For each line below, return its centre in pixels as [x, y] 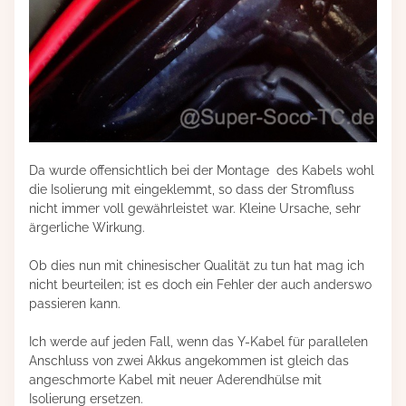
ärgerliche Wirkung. [87, 227]
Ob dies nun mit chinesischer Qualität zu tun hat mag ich [197, 265]
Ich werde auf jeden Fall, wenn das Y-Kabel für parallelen [198, 341]
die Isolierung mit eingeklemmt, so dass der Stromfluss [192, 189]
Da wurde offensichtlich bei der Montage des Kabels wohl [202, 170]
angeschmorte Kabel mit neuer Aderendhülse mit [175, 379]
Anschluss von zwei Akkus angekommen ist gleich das [189, 360]
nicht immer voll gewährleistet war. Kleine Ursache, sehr [195, 208]
